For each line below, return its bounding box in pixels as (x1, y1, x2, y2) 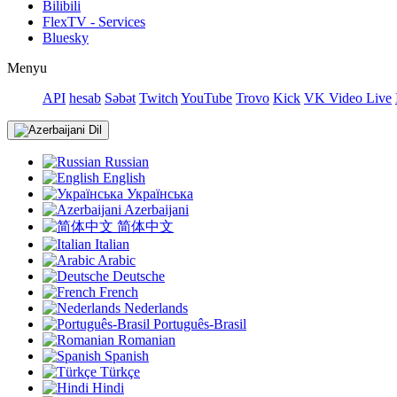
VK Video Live (304, 90, 392, 105)
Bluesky (43, 30, 89, 45)
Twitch (139, 90, 178, 105)
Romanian (114, 332, 175, 347)
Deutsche (109, 269, 165, 284)
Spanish (101, 348, 149, 363)
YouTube (181, 90, 232, 105)
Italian (91, 237, 129, 252)
